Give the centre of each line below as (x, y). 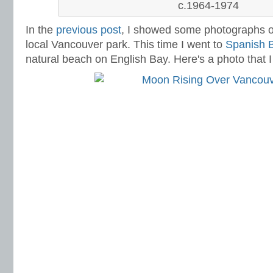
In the (41, 30)
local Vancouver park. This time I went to (126, 44)
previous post (89, 30)
